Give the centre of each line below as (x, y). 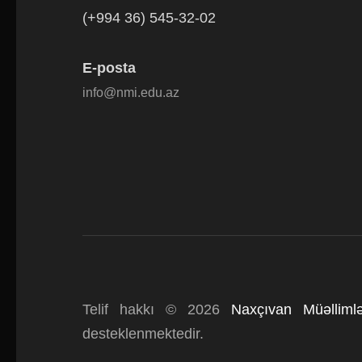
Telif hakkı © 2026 (157, 309)
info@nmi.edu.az (131, 93)
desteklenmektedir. (143, 334)
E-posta (109, 68)
